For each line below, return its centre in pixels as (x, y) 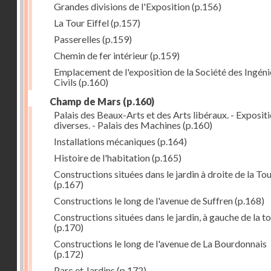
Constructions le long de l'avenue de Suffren (143, 201)
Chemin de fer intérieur (101, 55)
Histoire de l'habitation (102, 158)
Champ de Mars (85, 101)
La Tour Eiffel (81, 23)
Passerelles (77, 39)
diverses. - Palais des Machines (117, 125)
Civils (65, 82)
